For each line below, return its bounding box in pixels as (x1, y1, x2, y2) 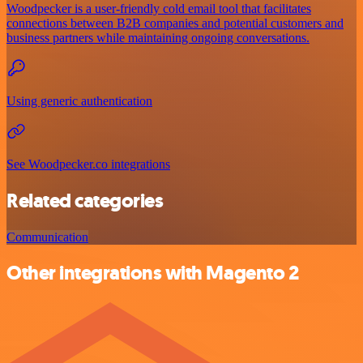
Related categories (6, 187, 164, 214)
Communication (6, 229, 88, 244)
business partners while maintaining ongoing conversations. (6, 30, 310, 45)
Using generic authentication (6, 93, 152, 108)
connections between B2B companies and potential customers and (6, 15, 344, 30)
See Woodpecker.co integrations (6, 156, 170, 171)
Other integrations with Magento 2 (6, 260, 299, 287)
